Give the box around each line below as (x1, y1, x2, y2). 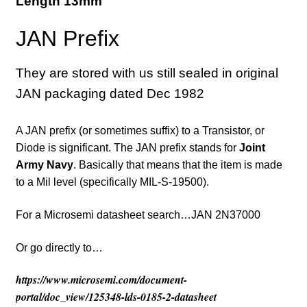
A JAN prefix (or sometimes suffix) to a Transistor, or (15, 125, 265, 137)
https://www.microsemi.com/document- (15, 272, 187, 288)
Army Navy (15, 159, 73, 171)
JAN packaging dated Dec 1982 (15, 86, 204, 101)
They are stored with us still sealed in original (15, 65, 278, 80)
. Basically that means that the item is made (73, 159, 282, 171)
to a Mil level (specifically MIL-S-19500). (15, 176, 209, 188)
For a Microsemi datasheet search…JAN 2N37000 (15, 209, 260, 221)
